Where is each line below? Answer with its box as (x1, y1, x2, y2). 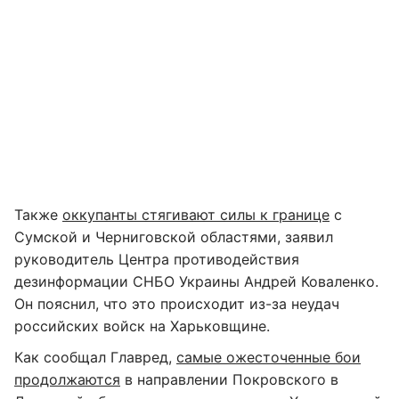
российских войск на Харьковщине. (14, 317, 270, 335)
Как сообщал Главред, (14, 348, 176, 366)
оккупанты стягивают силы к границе (62, 206, 330, 224)
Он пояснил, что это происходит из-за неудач (14, 295, 339, 313)
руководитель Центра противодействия (14, 250, 299, 268)
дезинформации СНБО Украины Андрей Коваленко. (14, 273, 379, 290)
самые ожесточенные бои (176, 348, 361, 366)
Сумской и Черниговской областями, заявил (14, 228, 333, 246)
